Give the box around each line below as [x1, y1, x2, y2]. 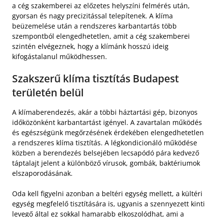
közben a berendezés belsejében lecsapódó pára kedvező [12, 148, 199, 157]
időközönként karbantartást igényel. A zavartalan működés [12, 117, 202, 127]
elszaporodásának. [12, 168, 73, 178]
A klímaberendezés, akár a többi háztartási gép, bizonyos [12, 107, 198, 117]
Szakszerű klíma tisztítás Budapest [12, 71, 179, 85]
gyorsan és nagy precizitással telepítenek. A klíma [12, 11, 173, 20]
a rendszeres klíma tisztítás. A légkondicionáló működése [12, 138, 197, 147]
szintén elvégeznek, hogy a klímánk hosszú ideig [12, 41, 169, 51]
